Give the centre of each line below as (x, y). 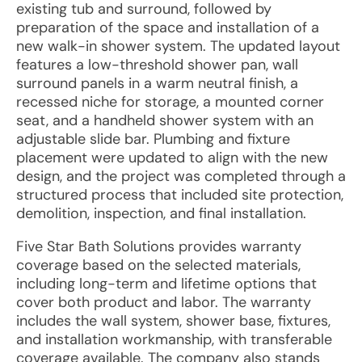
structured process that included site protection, (180, 195)
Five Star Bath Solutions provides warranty (159, 246)
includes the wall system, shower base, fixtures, (173, 321)
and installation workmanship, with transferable (174, 339)
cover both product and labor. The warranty (164, 302)
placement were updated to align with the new (172, 158)
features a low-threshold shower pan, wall (157, 65)
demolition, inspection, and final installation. (161, 213)
